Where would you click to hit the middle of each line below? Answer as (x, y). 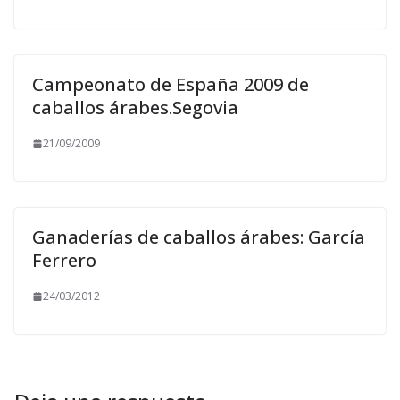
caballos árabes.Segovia (135, 108)
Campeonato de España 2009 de (171, 85)
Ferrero (64, 261)
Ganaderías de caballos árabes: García (199, 237)
